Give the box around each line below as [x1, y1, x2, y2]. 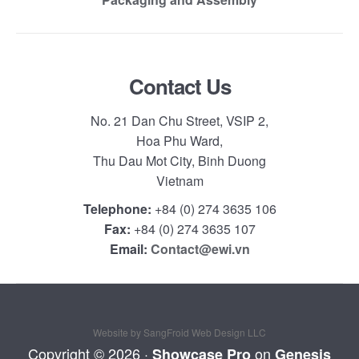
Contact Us [128, 71, 231, 101]
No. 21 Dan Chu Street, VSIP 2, [91, 111, 268, 130]
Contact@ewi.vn [150, 240, 250, 258]
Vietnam [155, 171, 204, 190]
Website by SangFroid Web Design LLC [93, 325, 266, 339]
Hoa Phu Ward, [136, 131, 223, 150]
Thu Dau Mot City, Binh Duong [93, 151, 266, 170]
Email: [109, 240, 147, 258]
